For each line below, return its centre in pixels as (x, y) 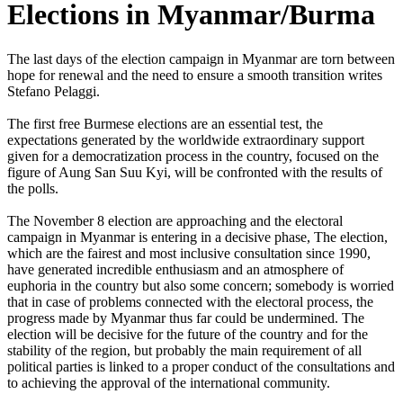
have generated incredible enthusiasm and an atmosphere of (175, 269)
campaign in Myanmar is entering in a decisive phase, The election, (197, 237)
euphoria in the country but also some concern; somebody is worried (201, 285)
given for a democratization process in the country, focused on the (193, 156)
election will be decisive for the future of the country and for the (188, 334)
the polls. (33, 188)
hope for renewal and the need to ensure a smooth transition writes (195, 75)
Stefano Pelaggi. (54, 91)
